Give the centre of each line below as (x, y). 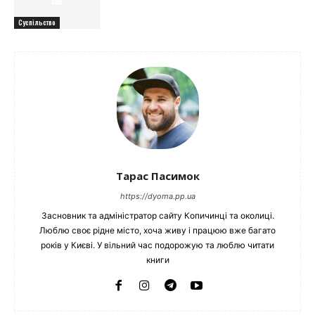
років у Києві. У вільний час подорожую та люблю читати (157, 245)
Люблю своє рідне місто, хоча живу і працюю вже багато (157, 231)
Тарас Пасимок (157, 176)
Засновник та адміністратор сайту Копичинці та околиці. (157, 216)
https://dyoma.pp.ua (157, 197)
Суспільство (37, 22)
